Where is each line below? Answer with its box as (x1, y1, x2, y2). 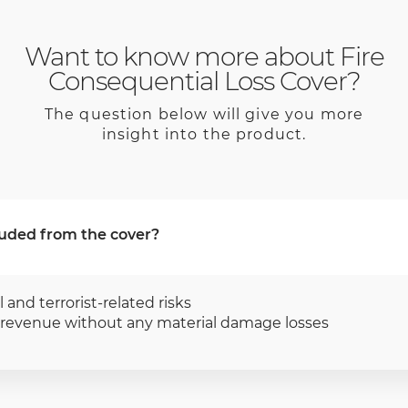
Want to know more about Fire (24, 41, 384, 73)
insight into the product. (101, 126, 307, 144)
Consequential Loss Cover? (47, 66, 361, 97)
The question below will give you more (44, 106, 364, 124)
